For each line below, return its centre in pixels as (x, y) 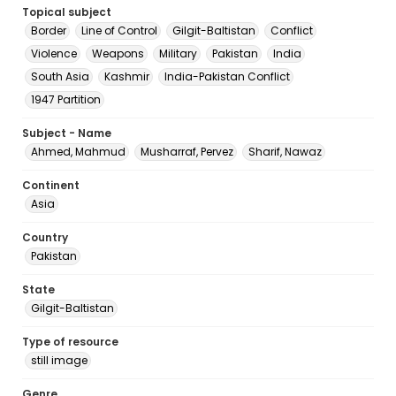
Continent (51, 185)
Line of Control (119, 30)
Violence (54, 53)
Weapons (118, 53)
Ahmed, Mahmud (78, 152)
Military (178, 53)
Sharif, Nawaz (285, 152)
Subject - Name (67, 133)
